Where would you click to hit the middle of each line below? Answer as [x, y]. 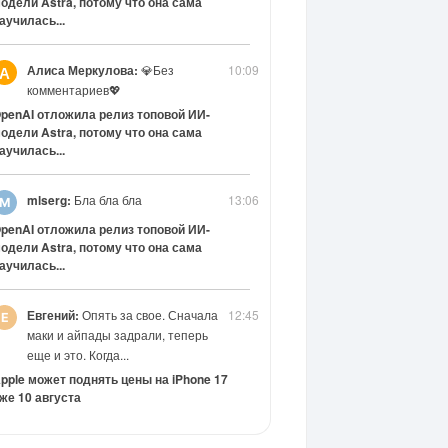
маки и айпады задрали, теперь [117, 334]
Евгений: [52, 315]
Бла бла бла [106, 199]
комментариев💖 [73, 89]
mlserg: [48, 200]
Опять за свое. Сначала [148, 314]
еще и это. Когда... [77, 354]
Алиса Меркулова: [82, 70]
